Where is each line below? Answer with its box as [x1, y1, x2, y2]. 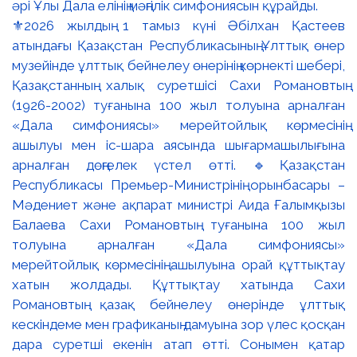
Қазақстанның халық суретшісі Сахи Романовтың [12, 76, 345, 93]
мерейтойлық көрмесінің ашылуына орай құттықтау [12, 256, 345, 273]
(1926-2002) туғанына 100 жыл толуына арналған [12, 96, 345, 113]
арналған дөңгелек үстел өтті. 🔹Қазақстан [12, 156, 345, 173]
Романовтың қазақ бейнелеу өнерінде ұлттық [12, 296, 345, 312]
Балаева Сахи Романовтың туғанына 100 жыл [12, 216, 345, 233]
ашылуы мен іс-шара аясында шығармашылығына [12, 136, 345, 153]
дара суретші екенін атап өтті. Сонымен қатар [12, 335, 345, 352]
